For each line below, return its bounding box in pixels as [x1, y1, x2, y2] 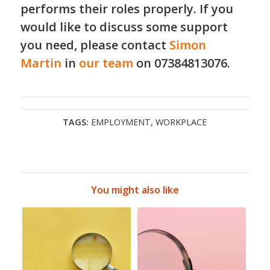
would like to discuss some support [20, 19, 228, 36]
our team [78, 55, 133, 72]
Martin [20, 55, 61, 72]
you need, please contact [20, 37, 169, 54]
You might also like [90, 183, 179, 197]
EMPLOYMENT [91, 116, 151, 128]
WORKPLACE [155, 116, 207, 128]
